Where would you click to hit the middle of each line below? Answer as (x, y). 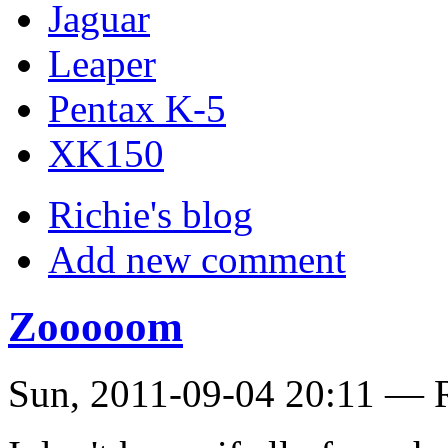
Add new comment (197, 260)
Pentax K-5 (137, 109)
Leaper (102, 64)
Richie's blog (150, 215)
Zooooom (95, 327)
